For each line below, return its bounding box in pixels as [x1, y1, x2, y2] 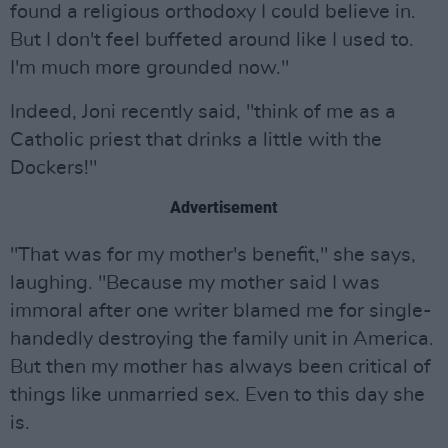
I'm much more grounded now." [10, 58, 289, 79]
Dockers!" [10, 158, 97, 179]
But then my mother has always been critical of [10, 357, 431, 378]
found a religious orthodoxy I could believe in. [10, 2, 416, 23]
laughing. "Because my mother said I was [10, 273, 380, 294]
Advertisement [170, 198, 278, 218]
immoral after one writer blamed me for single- [10, 301, 432, 322]
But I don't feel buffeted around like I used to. [10, 30, 414, 51]
